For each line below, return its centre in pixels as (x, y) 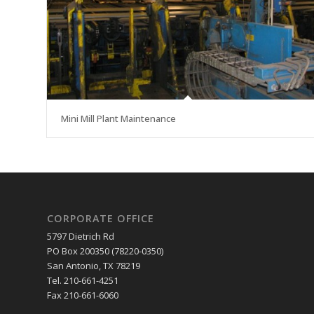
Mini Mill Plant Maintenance (118, 118)
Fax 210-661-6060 (83, 295)
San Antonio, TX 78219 (94, 266)
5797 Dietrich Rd (81, 236)
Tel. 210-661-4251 (83, 280)
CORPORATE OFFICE (101, 218)
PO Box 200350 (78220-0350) (105, 251)
